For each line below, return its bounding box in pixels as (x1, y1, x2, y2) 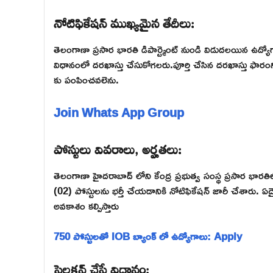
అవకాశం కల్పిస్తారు (54, 195, 119, 216)
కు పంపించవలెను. (54, 69, 119, 90)
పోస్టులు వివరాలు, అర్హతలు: (54, 133, 182, 161)
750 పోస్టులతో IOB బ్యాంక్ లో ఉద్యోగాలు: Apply (54, 226, 242, 247)
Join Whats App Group (54, 100, 184, 124)
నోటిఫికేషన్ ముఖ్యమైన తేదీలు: (54, 7, 194, 36)
